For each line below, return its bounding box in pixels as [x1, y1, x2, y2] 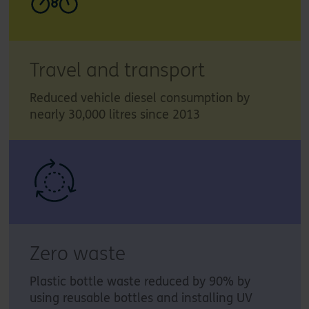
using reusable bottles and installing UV [29, 290, 252, 306]
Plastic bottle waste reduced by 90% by [29, 273, 250, 289]
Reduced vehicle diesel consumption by [29, 90, 250, 106]
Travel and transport [29, 58, 205, 82]
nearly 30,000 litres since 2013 [29, 106, 200, 122]
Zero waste [29, 241, 126, 266]
